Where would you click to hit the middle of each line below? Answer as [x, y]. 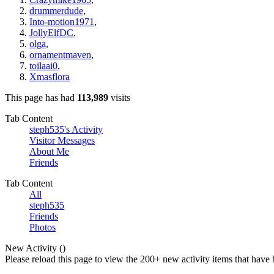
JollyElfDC [51, 33]
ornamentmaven [60, 55]
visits [119, 98]
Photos [43, 228]
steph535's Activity [66, 130]
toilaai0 [43, 66]
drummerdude [56, 11]
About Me [49, 152]
